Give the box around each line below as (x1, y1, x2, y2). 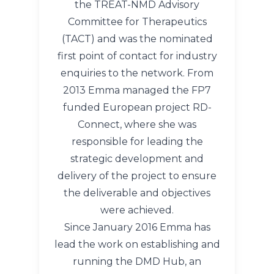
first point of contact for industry (57, 50, 217, 62)
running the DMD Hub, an (73, 256, 201, 267)
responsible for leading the (71, 136, 203, 147)
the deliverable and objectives (64, 187, 210, 199)
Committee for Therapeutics (67, 16, 207, 28)
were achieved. (100, 204, 174, 216)
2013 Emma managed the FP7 (63, 84, 211, 96)
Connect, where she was (78, 119, 196, 130)
